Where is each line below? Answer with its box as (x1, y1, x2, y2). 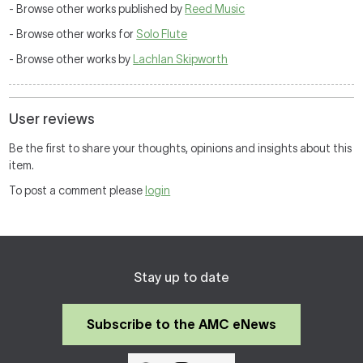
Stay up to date (134, 270, 229, 284)
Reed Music (185, 2, 246, 15)
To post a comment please (9, 184, 146, 197)
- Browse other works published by (9, 2, 186, 15)
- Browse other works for (9, 28, 137, 41)
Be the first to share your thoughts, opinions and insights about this (9, 142, 352, 155)
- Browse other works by (9, 53, 134, 66)
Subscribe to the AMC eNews (87, 317, 276, 331)
